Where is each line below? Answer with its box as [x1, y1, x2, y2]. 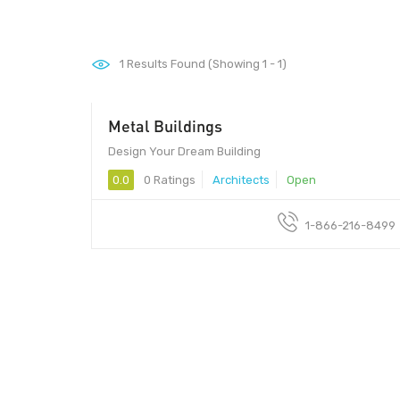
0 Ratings [141, 172, 196, 187]
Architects [212, 172, 270, 187]
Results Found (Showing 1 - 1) [124, 57, 287, 71]
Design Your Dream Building [108, 144, 261, 158]
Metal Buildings [108, 115, 222, 136]
